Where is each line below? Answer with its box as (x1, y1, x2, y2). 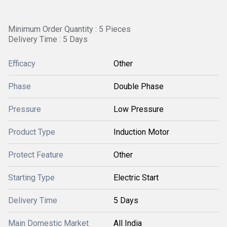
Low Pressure (113, 104, 164, 114)
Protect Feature (8, 150, 63, 160)
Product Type (8, 127, 55, 137)
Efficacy (8, 59, 35, 68)
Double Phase (113, 82, 164, 91)
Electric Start (113, 173, 159, 182)
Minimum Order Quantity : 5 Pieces (8, 24, 131, 34)
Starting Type (8, 173, 55, 182)
